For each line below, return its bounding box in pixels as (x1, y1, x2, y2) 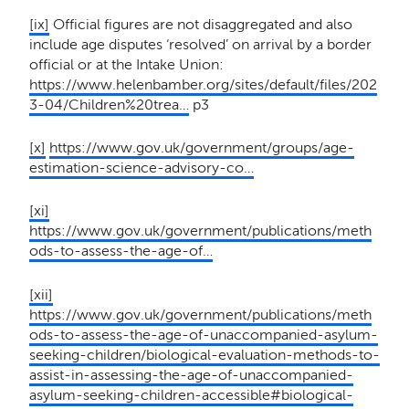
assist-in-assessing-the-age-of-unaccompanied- (28, 365, 353, 383)
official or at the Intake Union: (28, 56, 224, 73)
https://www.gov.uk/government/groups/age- (48, 139, 354, 157)
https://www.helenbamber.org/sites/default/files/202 (28, 76, 377, 93)
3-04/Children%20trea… (28, 96, 189, 113)
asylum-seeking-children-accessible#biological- (28, 385, 353, 404)
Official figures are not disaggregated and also (48, 16, 352, 33)
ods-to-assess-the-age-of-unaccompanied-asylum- (28, 325, 378, 343)
